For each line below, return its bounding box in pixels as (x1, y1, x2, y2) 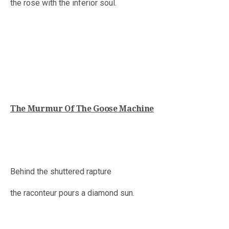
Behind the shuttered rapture (10, 167, 111, 177)
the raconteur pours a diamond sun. (10, 188, 134, 198)
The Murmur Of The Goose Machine (10, 104, 154, 114)
